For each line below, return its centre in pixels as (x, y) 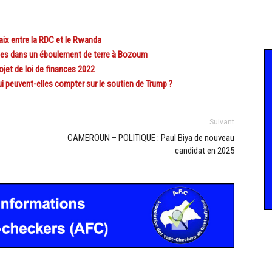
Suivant (222, 122)
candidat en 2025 (205, 151)
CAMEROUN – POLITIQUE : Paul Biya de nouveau (151, 138)
